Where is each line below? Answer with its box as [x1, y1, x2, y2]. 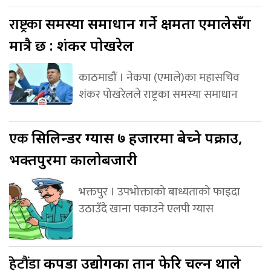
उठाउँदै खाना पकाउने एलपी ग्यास [78, 198, 214, 218]
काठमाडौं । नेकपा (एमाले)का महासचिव [78, 67, 240, 87]
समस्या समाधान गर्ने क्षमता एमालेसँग [45, 13, 251, 33]
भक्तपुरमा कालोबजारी [9, 149, 137, 169]
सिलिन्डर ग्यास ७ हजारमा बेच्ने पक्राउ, [31, 127, 243, 148]
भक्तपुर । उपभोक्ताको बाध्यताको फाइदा [78, 181, 240, 201]
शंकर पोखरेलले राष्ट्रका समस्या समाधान [78, 84, 238, 104]
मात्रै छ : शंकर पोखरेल [9, 34, 134, 55]
